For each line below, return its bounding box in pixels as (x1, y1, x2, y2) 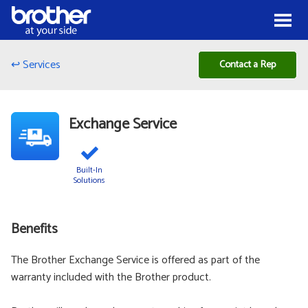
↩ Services (11, 55, 60, 74)
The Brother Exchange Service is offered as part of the (11, 250, 260, 269)
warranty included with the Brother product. (11, 267, 211, 287)
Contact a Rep (219, 56, 276, 73)
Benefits (11, 217, 58, 241)
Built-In (76, 163, 103, 177)
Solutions (74, 173, 106, 187)
